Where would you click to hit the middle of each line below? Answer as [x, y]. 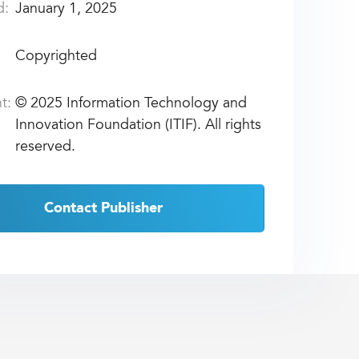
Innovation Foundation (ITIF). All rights [138, 126]
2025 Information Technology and [138, 105]
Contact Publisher [103, 209]
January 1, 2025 [66, 10]
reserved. [45, 148]
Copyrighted [56, 57]
